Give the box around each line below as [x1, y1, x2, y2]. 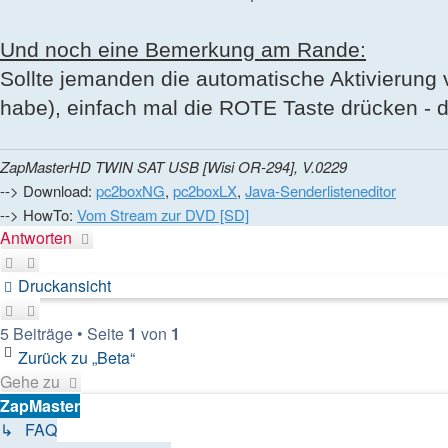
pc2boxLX [173, 179, 237, 201]
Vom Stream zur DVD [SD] [77, 203, 249, 225]
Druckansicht [18, 273, 111, 297]
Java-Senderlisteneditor [245, 179, 396, 201]
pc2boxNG [96, 179, 165, 201]
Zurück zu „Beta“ [18, 345, 135, 369]
